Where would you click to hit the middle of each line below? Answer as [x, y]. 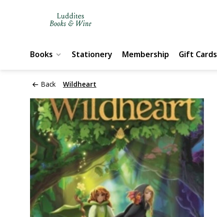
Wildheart [80, 84]
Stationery [92, 54]
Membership [146, 54]
